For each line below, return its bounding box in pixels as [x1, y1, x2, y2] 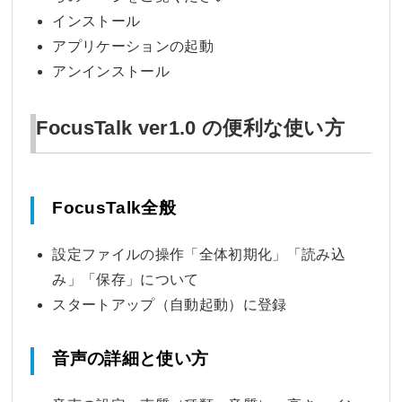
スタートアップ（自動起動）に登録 [52, 296, 287, 312]
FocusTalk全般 [52, 197, 176, 217]
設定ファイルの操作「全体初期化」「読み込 [52, 246, 345, 262]
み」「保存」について [52, 271, 199, 287]
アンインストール [52, 63, 170, 79]
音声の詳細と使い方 [52, 348, 209, 368]
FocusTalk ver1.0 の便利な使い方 [36, 116, 345, 139]
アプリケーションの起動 [52, 38, 214, 54]
